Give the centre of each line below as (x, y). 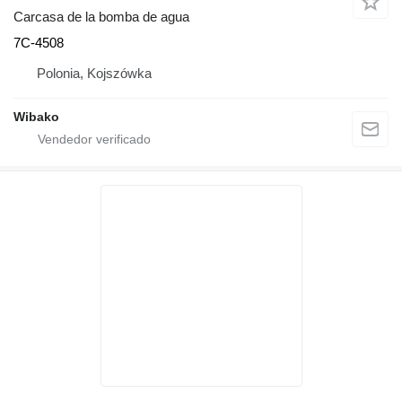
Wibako (36, 117)
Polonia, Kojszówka (94, 74)
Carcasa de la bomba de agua (101, 17)
